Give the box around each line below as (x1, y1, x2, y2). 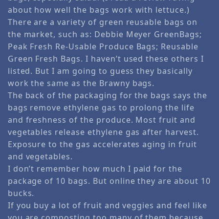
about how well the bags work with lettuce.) (7, 4, 190, 15)
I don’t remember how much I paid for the (7, 163, 183, 174)
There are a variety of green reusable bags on (7, 16, 197, 27)
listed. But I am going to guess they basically (7, 65, 193, 76)
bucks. (7, 187, 35, 198)
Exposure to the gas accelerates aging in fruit (7, 138, 197, 150)
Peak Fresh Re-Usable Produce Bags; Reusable (7, 41, 198, 52)
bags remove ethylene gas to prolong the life (7, 102, 195, 113)
